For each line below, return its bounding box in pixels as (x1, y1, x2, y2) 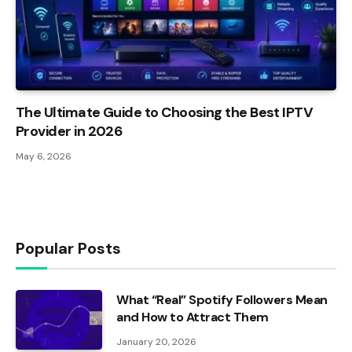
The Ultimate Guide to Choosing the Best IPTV (16, 102, 313, 122)
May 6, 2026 (16, 149, 71, 163)
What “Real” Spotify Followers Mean (116, 291, 328, 308)
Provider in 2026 (16, 121, 123, 141)
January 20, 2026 (116, 335, 196, 348)
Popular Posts (16, 237, 121, 258)
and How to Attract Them (116, 308, 269, 325)
